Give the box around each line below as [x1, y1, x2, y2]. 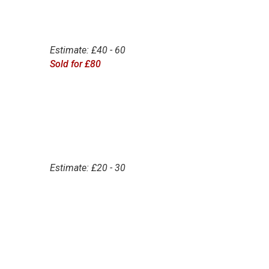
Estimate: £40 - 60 [49, 44, 125, 56]
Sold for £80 [49, 58, 101, 70]
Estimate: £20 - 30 [49, 162, 125, 174]
